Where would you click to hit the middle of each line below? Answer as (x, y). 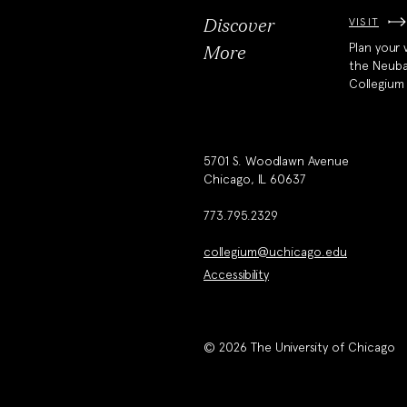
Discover (239, 26)
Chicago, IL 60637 (255, 179)
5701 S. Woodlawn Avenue (276, 161)
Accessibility (236, 275)
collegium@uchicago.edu (275, 252)
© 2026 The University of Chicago (299, 347)
